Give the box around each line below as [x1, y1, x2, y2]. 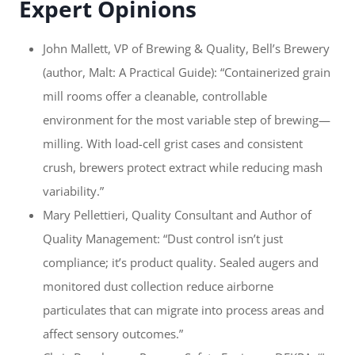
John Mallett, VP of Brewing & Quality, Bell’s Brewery [43, 40, 330, 57]
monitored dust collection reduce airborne [43, 278, 273, 295]
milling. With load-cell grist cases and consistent [43, 136, 303, 152]
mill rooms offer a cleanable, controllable [43, 88, 267, 105]
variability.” [43, 183, 104, 200]
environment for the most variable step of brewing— [43, 112, 330, 128]
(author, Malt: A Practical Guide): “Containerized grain [43, 64, 330, 81]
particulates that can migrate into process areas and [43, 302, 324, 319]
